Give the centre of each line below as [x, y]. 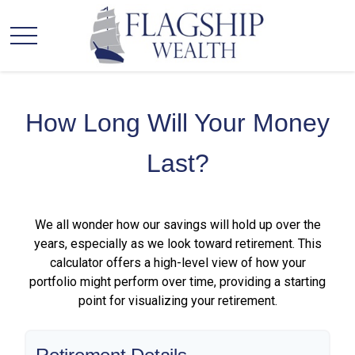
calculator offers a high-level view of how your [177, 263]
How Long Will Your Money [177, 123]
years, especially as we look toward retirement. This [177, 244]
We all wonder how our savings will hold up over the [177, 225]
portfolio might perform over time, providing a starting [177, 282]
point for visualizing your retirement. [177, 301]
